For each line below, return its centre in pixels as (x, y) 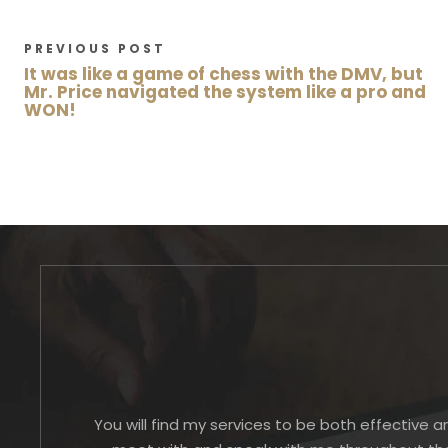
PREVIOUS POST (95, 48)
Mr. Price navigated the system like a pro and (225, 92)
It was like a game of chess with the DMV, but (223, 74)
